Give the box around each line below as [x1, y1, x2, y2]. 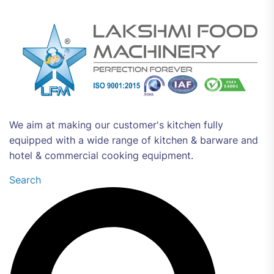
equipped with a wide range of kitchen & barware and [9, 133, 258, 146]
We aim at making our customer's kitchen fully [9, 118, 223, 131]
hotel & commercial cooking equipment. [9, 149, 193, 161]
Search [9, 173, 41, 186]
